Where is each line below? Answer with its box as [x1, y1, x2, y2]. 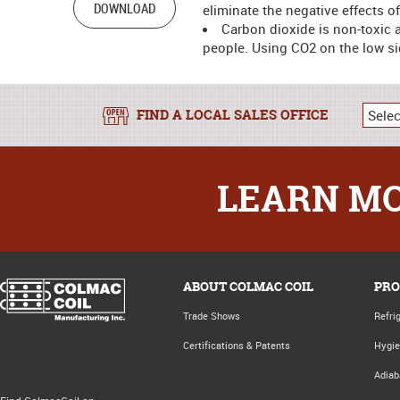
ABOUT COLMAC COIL [183, 278, 313, 295]
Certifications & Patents [183, 338, 290, 352]
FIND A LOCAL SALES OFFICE [136, 105, 329, 124]
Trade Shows [183, 309, 240, 322]
